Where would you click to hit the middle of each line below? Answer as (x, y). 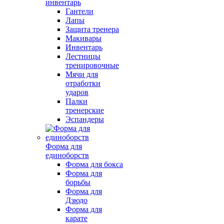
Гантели (79, 11)
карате (76, 218)
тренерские (85, 110)
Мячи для (82, 74)
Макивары (83, 38)
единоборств (67, 155)
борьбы (78, 182)
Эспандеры (85, 119)
